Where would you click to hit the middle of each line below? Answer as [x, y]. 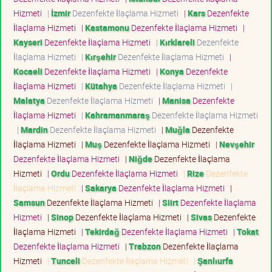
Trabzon [145, 246]
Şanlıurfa [215, 260]
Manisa [176, 100]
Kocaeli [28, 71]
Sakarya [101, 188]
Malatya [29, 100]
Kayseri [28, 42]
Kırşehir [100, 56]
